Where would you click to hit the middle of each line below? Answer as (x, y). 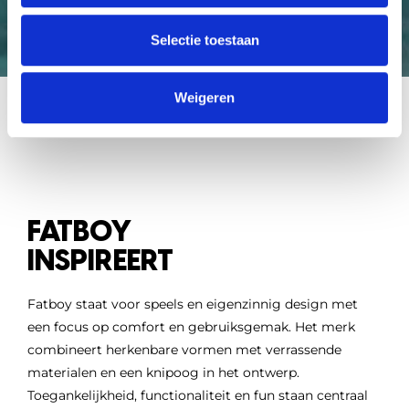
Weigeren (204, 98)
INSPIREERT (100, 261)
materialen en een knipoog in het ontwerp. (163, 373)
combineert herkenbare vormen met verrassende (184, 350)
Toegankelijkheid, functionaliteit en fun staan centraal (198, 396)
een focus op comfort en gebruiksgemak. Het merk (191, 327)
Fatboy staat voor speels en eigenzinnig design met (193, 304)
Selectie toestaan (204, 39)
